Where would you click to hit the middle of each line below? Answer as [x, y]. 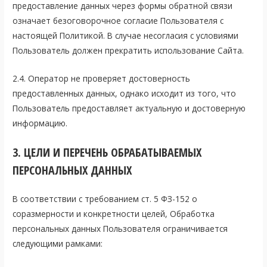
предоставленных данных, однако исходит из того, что [125, 93]
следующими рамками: [58, 243]
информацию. [40, 123]
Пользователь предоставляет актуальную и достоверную [129, 108]
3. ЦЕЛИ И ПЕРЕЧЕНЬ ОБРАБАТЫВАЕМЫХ [107, 152]
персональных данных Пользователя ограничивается [120, 228]
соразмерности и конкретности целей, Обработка [114, 213]
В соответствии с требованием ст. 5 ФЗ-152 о [105, 198]
